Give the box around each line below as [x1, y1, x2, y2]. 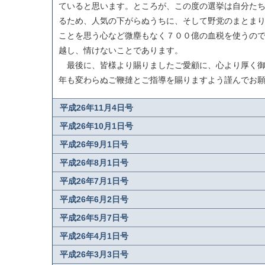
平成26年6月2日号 [59, 195, 128, 204]
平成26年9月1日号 [59, 140, 128, 149]
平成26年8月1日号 [59, 158, 128, 167]
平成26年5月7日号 [59, 213, 128, 222]
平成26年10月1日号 [59, 121, 133, 131]
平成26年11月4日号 [59, 103, 133, 112]
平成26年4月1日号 [59, 231, 128, 241]
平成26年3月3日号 [59, 250, 128, 259]
